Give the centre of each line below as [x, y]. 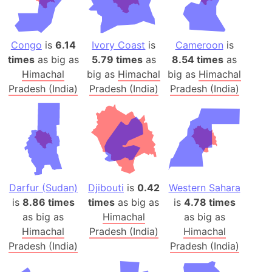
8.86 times [48, 202]
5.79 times [117, 60]
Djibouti [106, 187]
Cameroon [199, 45]
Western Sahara [204, 187]
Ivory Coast [119, 45]
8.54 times [198, 60]
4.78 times [209, 202]
